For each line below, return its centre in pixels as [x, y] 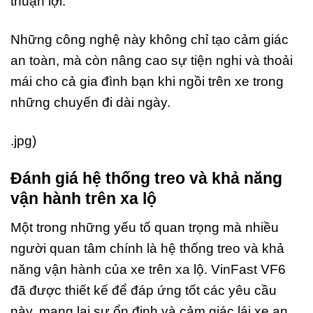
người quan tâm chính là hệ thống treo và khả [147, 248]
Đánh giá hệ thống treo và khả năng [146, 179]
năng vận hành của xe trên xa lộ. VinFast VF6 [148, 269]
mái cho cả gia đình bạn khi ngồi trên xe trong [147, 81]
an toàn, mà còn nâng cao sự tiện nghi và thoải [152, 60]
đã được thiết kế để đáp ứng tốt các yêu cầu [144, 290]
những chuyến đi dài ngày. [90, 102]
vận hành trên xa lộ [83, 199]
